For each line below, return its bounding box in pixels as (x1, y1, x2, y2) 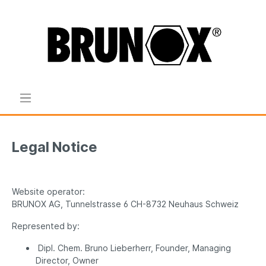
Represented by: (12, 221, 80, 232)
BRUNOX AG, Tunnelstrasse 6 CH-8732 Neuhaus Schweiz (12, 199, 239, 210)
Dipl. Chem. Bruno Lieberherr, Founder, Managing (36, 243, 231, 254)
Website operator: (12, 186, 85, 197)
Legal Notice (12, 138, 97, 156)
